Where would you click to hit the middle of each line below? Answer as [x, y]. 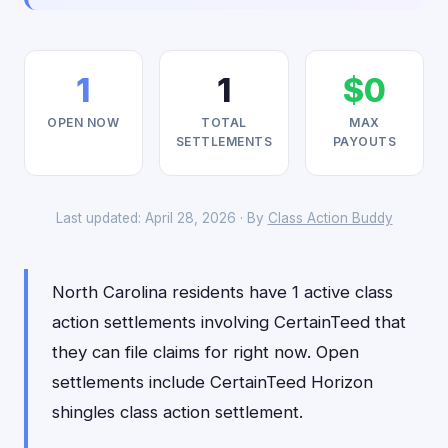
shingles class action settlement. [177, 412]
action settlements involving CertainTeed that [229, 322]
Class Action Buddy [330, 218]
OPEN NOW [83, 122]
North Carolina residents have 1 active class [222, 292]
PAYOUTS [364, 141]
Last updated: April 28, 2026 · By [161, 218]
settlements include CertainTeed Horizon [212, 382]
